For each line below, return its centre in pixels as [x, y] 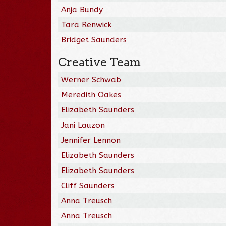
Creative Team [100, 62]
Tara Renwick [87, 24]
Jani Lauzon [83, 125]
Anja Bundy [82, 9]
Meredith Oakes [91, 95]
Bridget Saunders [94, 40]
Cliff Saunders [88, 185]
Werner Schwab [91, 79]
